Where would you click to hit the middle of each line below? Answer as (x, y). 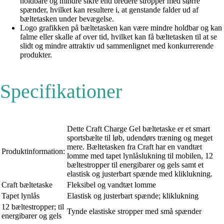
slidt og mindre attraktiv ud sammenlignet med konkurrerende (117, 46)
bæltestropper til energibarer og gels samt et (135, 165)
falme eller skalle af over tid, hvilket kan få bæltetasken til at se (118, 37)
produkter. (36, 55)
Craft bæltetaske (27, 185)
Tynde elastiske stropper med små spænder (134, 211)
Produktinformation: (33, 151)
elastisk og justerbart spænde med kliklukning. (140, 174)
